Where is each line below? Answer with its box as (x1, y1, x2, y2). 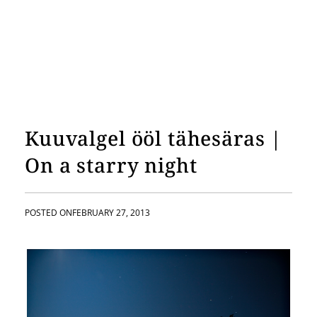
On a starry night (25, 151, 197, 178)
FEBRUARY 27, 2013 (72, 207, 150, 219)
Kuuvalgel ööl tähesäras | (25, 125, 283, 151)
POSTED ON (25, 207, 72, 219)
